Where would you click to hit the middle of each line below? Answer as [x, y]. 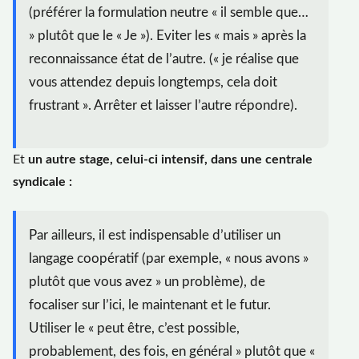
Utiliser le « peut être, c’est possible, [134, 329]
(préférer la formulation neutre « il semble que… [169, 12]
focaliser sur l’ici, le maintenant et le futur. [150, 305]
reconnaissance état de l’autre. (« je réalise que [164, 58]
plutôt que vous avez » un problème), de [147, 282]
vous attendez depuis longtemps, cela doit [153, 82]
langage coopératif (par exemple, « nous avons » [169, 259]
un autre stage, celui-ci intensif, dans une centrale [170, 159]
